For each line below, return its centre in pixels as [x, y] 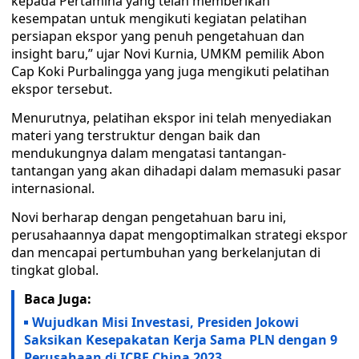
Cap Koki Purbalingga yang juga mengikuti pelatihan [170, 71]
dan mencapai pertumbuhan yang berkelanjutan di [166, 252]
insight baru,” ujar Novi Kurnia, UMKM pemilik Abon [168, 54]
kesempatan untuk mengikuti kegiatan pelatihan [159, 18]
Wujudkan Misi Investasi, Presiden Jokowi [165, 322]
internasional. [53, 188]
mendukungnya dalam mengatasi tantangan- [149, 153]
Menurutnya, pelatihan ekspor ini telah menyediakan [171, 118]
